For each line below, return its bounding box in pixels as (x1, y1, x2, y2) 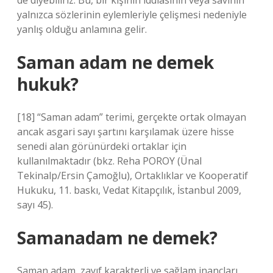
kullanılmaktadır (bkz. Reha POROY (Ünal (17, 154, 202, 168)
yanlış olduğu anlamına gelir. (17, 23, 147, 36)
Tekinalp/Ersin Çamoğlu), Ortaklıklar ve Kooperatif (17, 169, 248, 182)
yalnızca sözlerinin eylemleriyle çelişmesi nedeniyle (17, 8, 247, 21)
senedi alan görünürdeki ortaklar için (17, 140, 186, 153)
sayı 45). (17, 198, 53, 211)
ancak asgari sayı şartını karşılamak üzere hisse (17, 125, 234, 138)
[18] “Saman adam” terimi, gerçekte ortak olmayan (17, 110, 246, 124)
